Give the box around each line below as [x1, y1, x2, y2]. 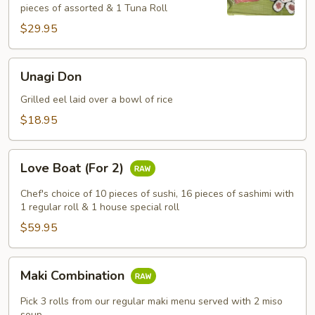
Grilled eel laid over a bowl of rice [20, 93, 173, 106]
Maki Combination [20, 267, 128, 285]
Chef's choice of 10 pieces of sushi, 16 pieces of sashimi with [20, 187, 294, 200]
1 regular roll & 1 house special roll [20, 200, 179, 214]
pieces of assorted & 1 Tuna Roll [20, 1, 167, 15]
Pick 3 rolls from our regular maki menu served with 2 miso [20, 295, 283, 308]
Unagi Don [20, 68, 82, 85]
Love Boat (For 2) [20, 160, 127, 177]
